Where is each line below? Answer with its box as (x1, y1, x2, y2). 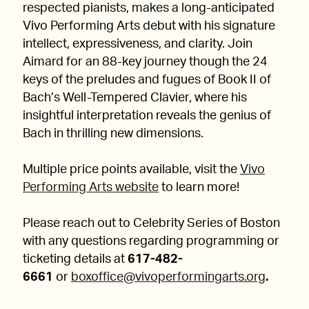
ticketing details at (23, 253, 128, 266)
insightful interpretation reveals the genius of (23, 110, 271, 122)
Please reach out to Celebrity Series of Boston (23, 217, 280, 230)
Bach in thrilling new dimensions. (23, 128, 206, 140)
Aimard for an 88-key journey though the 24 (23, 56, 268, 68)
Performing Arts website (23, 181, 159, 194)
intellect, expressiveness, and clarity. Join (23, 38, 252, 50)
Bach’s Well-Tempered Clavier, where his (23, 92, 247, 104)
